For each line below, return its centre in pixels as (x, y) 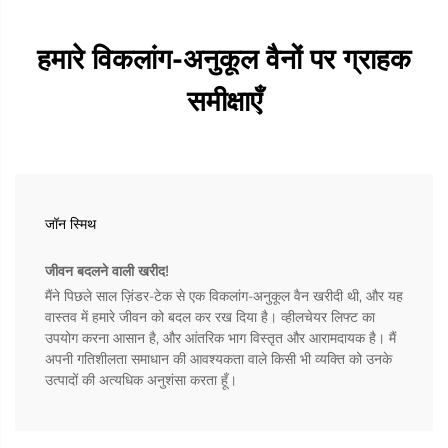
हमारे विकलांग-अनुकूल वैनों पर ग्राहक (224, 58)
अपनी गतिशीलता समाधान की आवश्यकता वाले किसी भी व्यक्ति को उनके (218, 358)
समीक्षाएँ (224, 100)
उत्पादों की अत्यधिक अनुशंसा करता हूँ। (141, 379)
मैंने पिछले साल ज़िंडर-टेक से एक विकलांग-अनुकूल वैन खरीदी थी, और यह (224, 295)
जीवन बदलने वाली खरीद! (107, 270)
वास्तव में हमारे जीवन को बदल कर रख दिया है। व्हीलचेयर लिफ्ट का (210, 316)
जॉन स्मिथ (70, 223)
